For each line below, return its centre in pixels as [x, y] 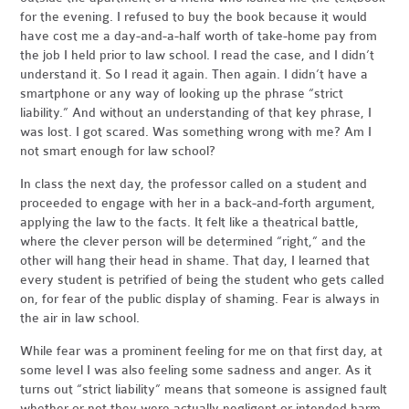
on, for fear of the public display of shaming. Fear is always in [200, 299]
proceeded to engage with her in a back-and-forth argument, [198, 204]
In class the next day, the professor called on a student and [194, 184]
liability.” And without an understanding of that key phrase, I [196, 113]
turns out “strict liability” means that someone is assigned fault [204, 390]
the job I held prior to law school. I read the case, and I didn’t [198, 56]
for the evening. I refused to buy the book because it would [194, 17]
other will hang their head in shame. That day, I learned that [195, 261]
